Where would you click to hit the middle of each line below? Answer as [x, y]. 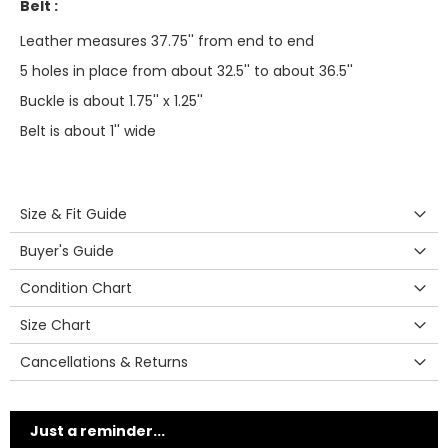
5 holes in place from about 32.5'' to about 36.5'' [186, 71]
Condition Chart [76, 288]
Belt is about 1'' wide [88, 131]
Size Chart [55, 325]
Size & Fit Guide [73, 214]
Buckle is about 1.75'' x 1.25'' [111, 101]
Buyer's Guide [67, 251]
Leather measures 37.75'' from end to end [167, 41]
